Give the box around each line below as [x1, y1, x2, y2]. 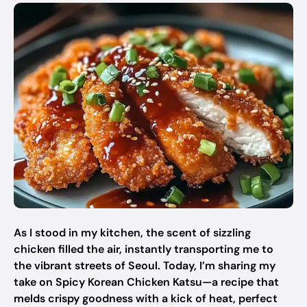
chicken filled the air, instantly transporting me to [14, 242, 273, 256]
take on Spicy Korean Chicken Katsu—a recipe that [14, 275, 279, 289]
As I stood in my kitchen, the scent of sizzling [14, 225, 251, 240]
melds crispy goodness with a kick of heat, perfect [14, 291, 278, 306]
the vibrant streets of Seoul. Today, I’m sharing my [14, 258, 275, 273]
